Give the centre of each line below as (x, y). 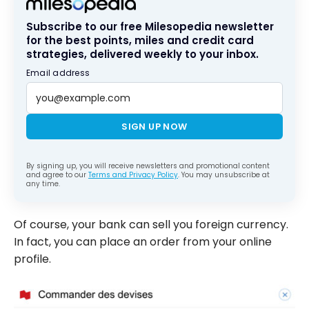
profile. (32, 259)
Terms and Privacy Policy (133, 175)
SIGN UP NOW (154, 126)
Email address (58, 72)
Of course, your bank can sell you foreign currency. (151, 224)
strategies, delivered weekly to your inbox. (142, 54)
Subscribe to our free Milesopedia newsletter (150, 26)
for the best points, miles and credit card (140, 40)
